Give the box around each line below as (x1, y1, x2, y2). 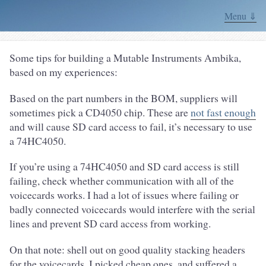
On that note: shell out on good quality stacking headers (9, 242, 245, 257)
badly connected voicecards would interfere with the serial (9, 202, 255, 217)
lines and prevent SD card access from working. (9, 216, 211, 231)
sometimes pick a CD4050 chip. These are (9, 104, 191, 119)
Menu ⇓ (224, 9, 256, 22)
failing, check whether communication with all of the (9, 173, 234, 188)
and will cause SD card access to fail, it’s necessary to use (9, 119, 252, 134)
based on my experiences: (9, 65, 118, 79)
